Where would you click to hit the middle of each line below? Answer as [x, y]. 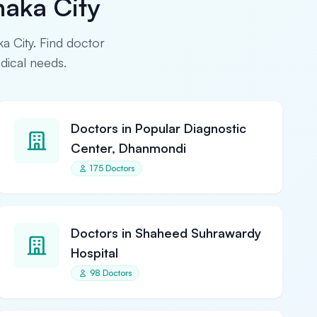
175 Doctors [112, 168]
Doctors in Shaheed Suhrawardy [166, 233]
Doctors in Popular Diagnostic [158, 128]
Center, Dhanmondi [128, 148]
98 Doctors [110, 273]
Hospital [94, 253]
